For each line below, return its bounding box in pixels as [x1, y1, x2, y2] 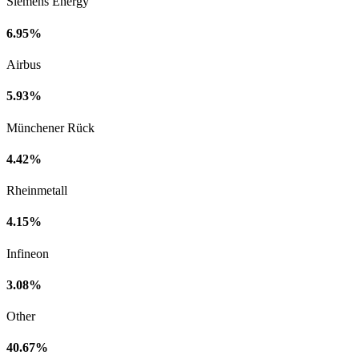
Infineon [6, 246, 49, 260]
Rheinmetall [6, 184, 67, 198]
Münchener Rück [6, 120, 95, 135]
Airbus [6, 58, 41, 71]
